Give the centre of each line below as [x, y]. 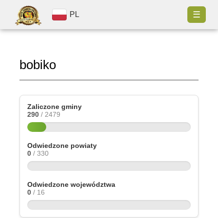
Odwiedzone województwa [71, 184]
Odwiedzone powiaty [62, 145]
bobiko [38, 65]
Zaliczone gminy [54, 107]
